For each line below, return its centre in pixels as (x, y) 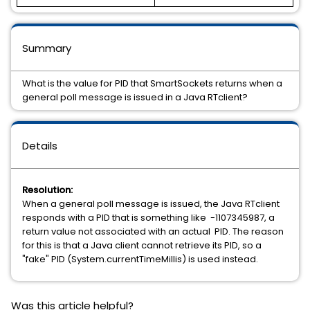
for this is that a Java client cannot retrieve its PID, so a (142, 245)
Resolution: (47, 190)
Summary (47, 48)
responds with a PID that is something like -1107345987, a (148, 218)
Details (40, 146)
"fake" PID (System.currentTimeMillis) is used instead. (140, 259)
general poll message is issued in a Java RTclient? (135, 97)
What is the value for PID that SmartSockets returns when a (152, 83)
